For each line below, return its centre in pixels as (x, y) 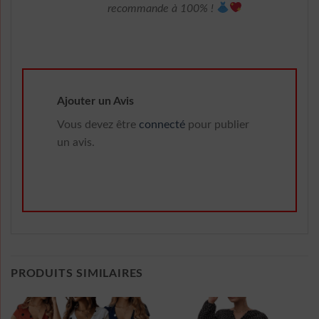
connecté (162, 125)
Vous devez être (98, 125)
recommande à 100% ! (162, 8)
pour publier (217, 125)
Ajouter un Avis (97, 101)
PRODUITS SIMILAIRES (77, 273)
